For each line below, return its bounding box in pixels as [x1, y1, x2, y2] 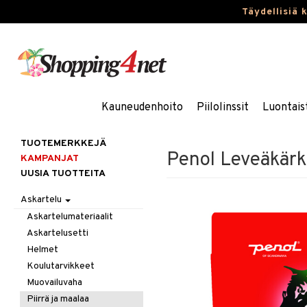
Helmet [27, 244, 59, 256]
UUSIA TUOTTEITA [21, 168, 106, 180]
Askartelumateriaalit [27, 211, 114, 223]
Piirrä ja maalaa [27, 293, 90, 305]
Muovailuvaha [27, 277, 83, 288]
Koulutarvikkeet [27, 260, 95, 272]
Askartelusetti [27, 228, 89, 239]
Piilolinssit [197, 101, 249, 114]
